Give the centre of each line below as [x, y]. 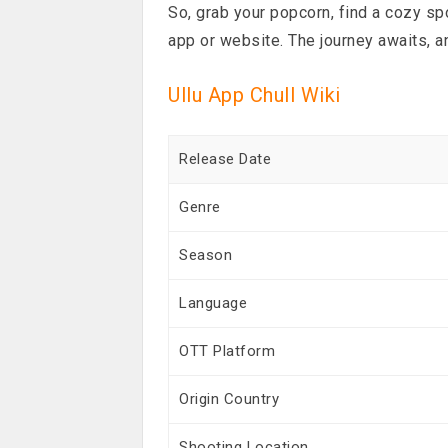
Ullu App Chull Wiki [254, 94]
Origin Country [229, 398]
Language [213, 302]
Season [206, 254]
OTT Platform [227, 350]
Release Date [225, 158]
